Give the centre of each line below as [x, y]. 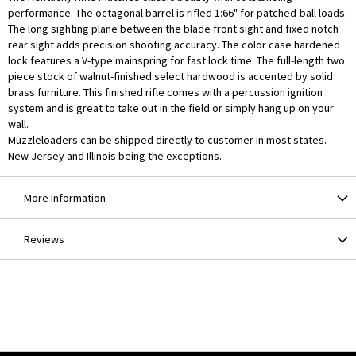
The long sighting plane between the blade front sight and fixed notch [173, 29]
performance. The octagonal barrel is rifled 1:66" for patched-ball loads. [178, 13]
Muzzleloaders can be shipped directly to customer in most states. [167, 140]
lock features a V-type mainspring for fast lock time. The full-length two [176, 61]
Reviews [44, 240]
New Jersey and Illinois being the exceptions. [115, 156]
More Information [65, 198]
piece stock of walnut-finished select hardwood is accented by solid [170, 77]
